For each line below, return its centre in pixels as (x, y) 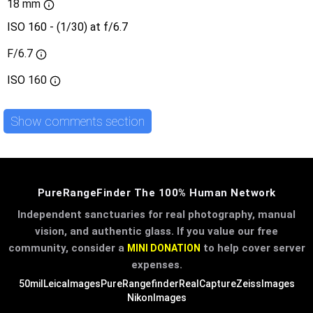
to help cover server (253, 248)
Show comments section (78, 121)
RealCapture (207, 284)
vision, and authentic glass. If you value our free (156, 232)
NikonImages (156, 298)
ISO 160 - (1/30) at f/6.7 (67, 27)
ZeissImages (265, 284)
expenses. (156, 265)
